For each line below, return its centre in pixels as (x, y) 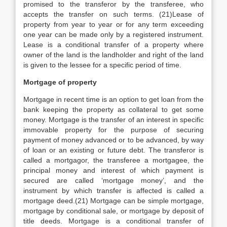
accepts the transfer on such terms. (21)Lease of (113, 14)
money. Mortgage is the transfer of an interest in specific (113, 120)
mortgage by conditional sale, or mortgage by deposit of (113, 211)
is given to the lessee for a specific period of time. (102, 65)
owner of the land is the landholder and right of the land (113, 55)
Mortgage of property (60, 82)
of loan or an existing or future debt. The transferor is (113, 150)
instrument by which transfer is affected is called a (113, 191)
